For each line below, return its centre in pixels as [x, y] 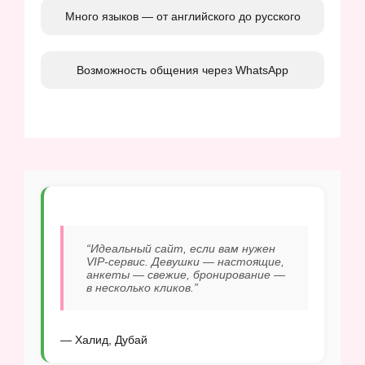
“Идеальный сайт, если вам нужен [181, 248]
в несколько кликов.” [142, 287]
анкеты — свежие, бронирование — [186, 274]
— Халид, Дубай [104, 339]
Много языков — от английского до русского [182, 16]
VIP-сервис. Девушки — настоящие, [185, 261]
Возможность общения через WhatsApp [182, 70]
